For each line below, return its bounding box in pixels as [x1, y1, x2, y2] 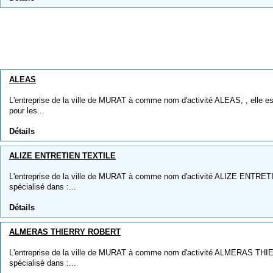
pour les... [9, 106, 44, 115]
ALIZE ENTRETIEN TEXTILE [9, 151, 116, 160]
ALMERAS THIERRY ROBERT [9, 227, 121, 236]
